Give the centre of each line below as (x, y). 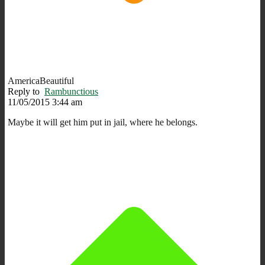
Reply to (26, 91)
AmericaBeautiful (41, 80)
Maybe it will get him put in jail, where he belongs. (103, 122)
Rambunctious (71, 91)
